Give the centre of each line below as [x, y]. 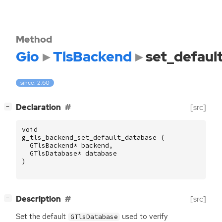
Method [34, 39]
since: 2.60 [35, 83]
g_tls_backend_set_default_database [89, 138]
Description [38, 199]
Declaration [38, 108]
